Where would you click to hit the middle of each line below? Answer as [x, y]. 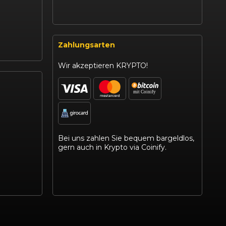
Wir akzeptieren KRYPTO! [103, 65]
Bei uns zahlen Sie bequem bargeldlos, [126, 138]
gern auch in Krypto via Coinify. [112, 147]
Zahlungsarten [86, 45]
